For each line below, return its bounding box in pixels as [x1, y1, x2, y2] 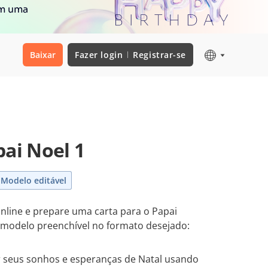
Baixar [30, 49, 56, 60]
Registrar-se [133, 49, 186, 60]
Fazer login [75, 49, 123, 60]
